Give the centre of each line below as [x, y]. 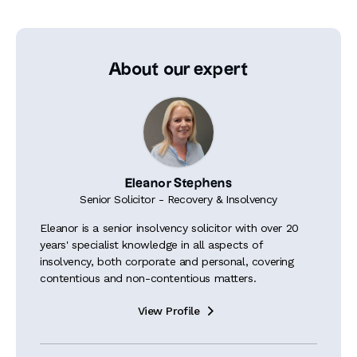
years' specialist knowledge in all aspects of [151, 245]
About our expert [178, 70]
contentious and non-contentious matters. [148, 278]
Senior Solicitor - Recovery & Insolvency [178, 199]
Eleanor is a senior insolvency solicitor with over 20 [169, 228]
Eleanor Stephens [178, 184]
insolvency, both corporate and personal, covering [167, 261]
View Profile [169, 311]
